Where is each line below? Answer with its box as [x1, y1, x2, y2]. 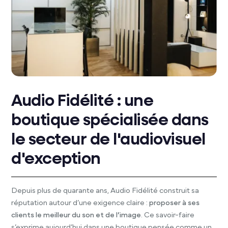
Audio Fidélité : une [11, 93, 154, 110]
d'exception [11, 151, 101, 168]
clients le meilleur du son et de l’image [11, 211, 141, 219]
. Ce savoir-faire [141, 211, 195, 219]
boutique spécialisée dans [11, 112, 209, 129]
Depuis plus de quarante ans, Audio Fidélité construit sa [11, 187, 199, 195]
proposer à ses [149, 199, 200, 207]
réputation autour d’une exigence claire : [11, 199, 150, 207]
